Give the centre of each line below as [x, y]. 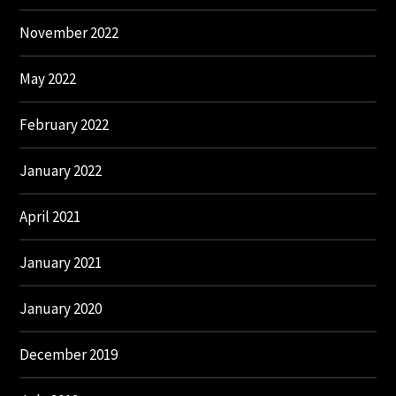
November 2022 [69, 32]
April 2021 [50, 216]
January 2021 [61, 262]
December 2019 [69, 354]
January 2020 [61, 308]
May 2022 [48, 78]
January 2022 [61, 170]
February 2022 [65, 124]
